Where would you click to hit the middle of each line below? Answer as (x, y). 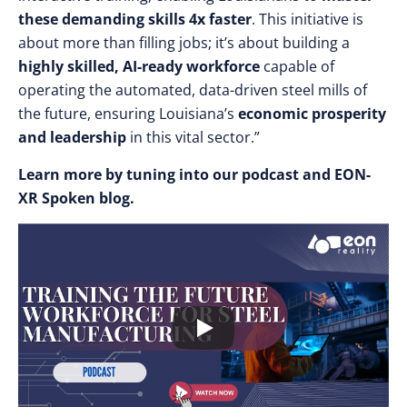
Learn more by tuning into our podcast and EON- (194, 174)
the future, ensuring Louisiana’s (128, 114)
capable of (297, 66)
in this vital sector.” (193, 137)
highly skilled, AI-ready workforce (139, 66)
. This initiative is (308, 19)
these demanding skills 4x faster (135, 19)
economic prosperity (312, 114)
